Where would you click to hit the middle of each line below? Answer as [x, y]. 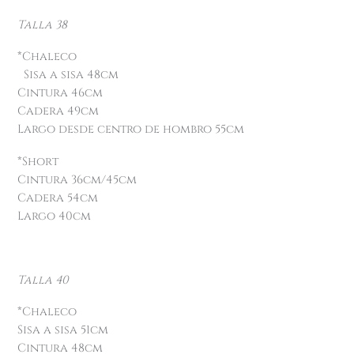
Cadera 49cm [58, 111]
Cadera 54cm [58, 198]
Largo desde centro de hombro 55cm [131, 130]
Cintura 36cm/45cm [77, 179]
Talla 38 [43, 24]
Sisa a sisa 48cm [68, 75]
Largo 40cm [55, 216]
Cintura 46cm [60, 93]
